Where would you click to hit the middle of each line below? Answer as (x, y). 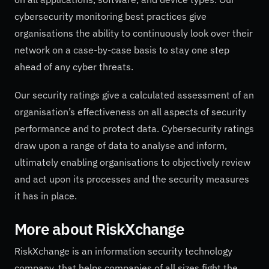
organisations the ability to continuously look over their (134, 33)
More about (54, 228)
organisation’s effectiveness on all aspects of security (130, 111)
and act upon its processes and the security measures (132, 179)
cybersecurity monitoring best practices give (110, 16)
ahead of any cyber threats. (75, 66)
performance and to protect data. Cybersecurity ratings (134, 128)
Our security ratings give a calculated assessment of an (134, 95)
